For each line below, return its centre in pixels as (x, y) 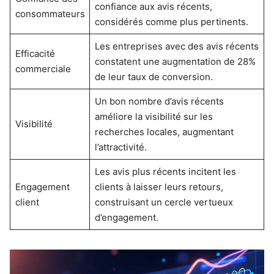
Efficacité (35, 53)
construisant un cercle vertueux (164, 202)
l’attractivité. (120, 147)
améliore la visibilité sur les (154, 116)
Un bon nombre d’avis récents (159, 101)
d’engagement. (126, 217)
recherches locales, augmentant (164, 131)
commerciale (43, 68)
